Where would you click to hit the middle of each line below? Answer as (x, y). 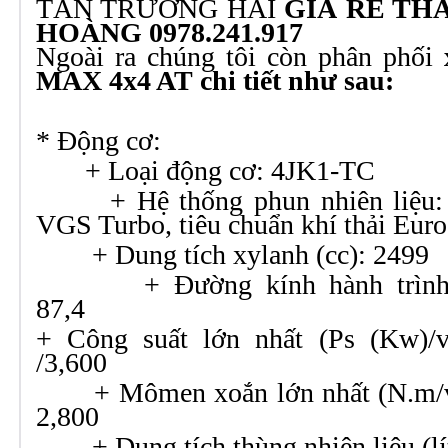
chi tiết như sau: (293, 80)
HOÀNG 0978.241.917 (169, 32)
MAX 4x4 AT (114, 80)
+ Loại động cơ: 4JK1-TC (205, 170)
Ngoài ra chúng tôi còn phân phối (240, 56)
